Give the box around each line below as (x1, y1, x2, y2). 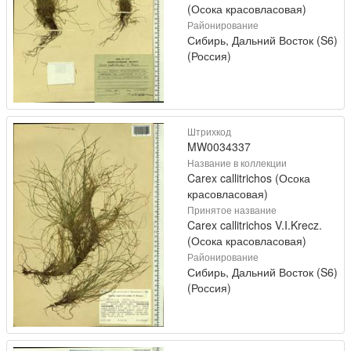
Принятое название (187, 203, 277, 217)
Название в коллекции (187, 156, 287, 170)
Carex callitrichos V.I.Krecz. (187, 217, 322, 233)
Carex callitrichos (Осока (187, 170, 310, 186)
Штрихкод (187, 125, 231, 139)
